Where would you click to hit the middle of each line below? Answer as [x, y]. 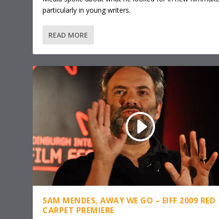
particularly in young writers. [87, 10]
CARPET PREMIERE [78, 210]
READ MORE [68, 35]
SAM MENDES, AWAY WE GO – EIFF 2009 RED [129, 200]
